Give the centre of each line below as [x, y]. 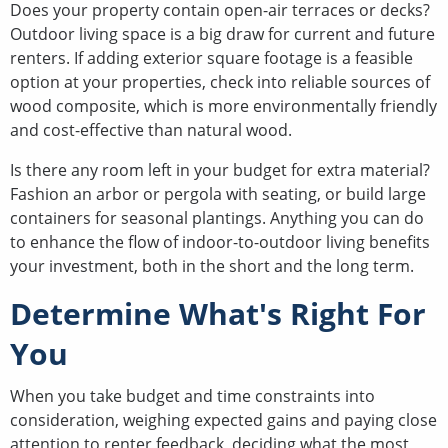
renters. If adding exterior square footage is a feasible [211, 57]
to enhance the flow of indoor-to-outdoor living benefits [220, 241]
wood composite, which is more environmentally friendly [223, 105]
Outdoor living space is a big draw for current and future [222, 33]
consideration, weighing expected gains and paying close [223, 419]
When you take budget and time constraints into [192, 395]
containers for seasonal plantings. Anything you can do [217, 217]
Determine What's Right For [218, 313]
